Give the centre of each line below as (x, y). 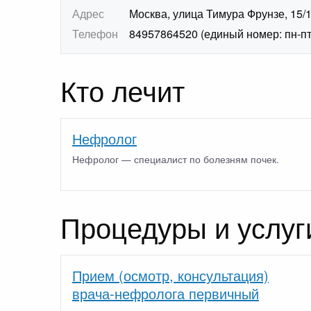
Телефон (95, 34)
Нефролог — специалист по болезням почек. (176, 159)
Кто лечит (123, 90)
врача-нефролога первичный (166, 293)
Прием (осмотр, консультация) (170, 275)
